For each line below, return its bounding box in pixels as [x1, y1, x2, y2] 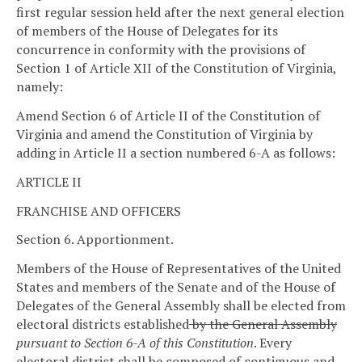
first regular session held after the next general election [16, 3, 344, 22]
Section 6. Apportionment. [16, 230, 174, 249]
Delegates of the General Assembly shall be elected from [16, 297, 346, 315]
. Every [254, 334, 292, 352]
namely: [16, 78, 63, 96]
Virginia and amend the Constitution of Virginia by [16, 124, 313, 143]
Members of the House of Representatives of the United [16, 259, 341, 278]
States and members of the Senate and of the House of [16, 278, 335, 297]
